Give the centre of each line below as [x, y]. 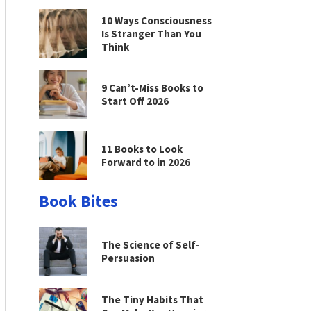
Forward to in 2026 [146, 162]
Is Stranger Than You [151, 33]
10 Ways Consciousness [157, 20]
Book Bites [78, 201]
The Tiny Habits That [152, 299]
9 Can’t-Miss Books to [152, 88]
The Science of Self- [151, 245]
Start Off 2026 [135, 101]
